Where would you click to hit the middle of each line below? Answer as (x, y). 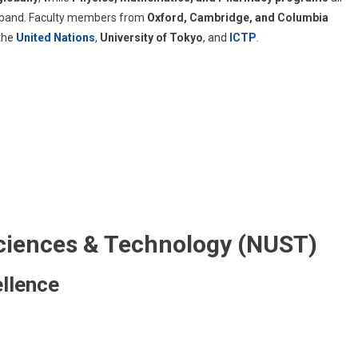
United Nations (56, 37)
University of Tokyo (151, 37)
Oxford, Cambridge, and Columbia (238, 17)
